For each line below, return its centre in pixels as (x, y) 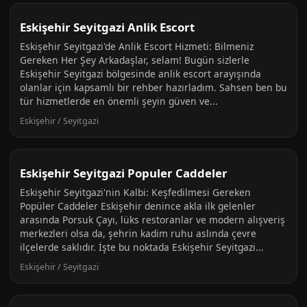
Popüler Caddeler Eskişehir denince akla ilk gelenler (138, 206)
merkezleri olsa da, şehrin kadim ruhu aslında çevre (138, 233)
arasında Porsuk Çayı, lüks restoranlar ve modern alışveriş (152, 220)
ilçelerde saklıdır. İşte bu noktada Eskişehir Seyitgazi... (142, 247)
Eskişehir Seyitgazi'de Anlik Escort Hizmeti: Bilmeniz (137, 46)
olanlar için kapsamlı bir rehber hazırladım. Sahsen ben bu (153, 87)
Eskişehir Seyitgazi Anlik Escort (107, 27)
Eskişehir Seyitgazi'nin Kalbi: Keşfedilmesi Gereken (135, 192)
